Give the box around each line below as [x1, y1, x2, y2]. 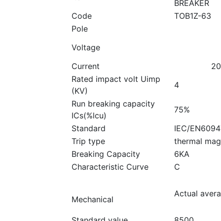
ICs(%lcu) [72, 110, 107, 121]
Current [72, 61, 100, 72]
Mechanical [72, 194, 113, 205]
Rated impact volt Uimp [72, 74, 160, 84]
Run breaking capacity [72, 99, 155, 109]
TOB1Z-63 [174, 11, 211, 21]
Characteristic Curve [72, 162, 148, 172]
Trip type [72, 136, 105, 147]
